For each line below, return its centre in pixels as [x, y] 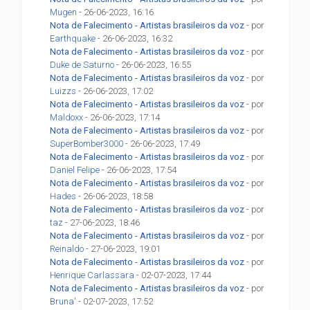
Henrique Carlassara [92, 275]
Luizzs [63, 91]
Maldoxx [67, 118]
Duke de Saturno [82, 65]
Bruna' [63, 302]
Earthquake [73, 39]
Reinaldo [67, 249]
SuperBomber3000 [87, 144]
